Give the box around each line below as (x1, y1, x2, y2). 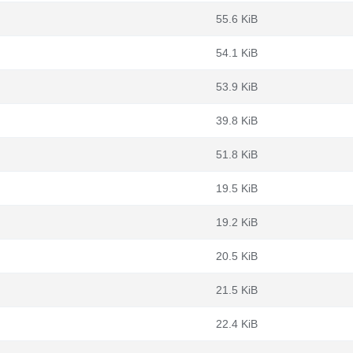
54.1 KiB (216, 46, 258, 59)
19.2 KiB (216, 216, 258, 229)
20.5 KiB (216, 250, 258, 262)
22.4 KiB (216, 318, 258, 330)
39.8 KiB (216, 114, 258, 127)
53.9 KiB (216, 80, 258, 93)
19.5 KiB (216, 182, 258, 195)
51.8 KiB (216, 148, 258, 161)
